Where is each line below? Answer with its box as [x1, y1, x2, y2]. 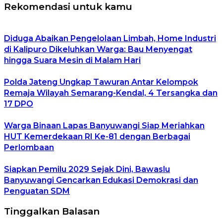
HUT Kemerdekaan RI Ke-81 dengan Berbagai [4, 132, 190, 142]
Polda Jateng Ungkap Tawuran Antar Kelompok [4, 77, 198, 87]
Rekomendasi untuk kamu [4, 1, 132, 13]
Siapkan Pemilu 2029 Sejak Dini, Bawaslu [4, 165, 170, 174]
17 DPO [4, 99, 33, 109]
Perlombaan [4, 143, 54, 153]
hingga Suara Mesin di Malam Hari [4, 55, 141, 65]
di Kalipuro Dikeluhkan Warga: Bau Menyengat [4, 45, 192, 55]
